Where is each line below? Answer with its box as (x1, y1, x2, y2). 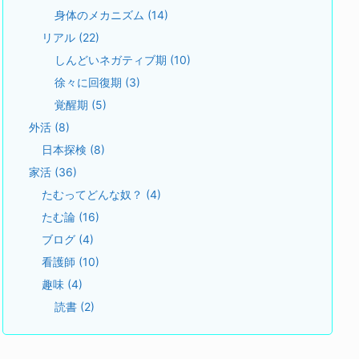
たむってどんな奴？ (42, 187, 146, 201)
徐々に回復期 (54, 75, 125, 89)
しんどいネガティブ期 (54, 52, 170, 67)
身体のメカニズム (54, 7, 147, 22)
